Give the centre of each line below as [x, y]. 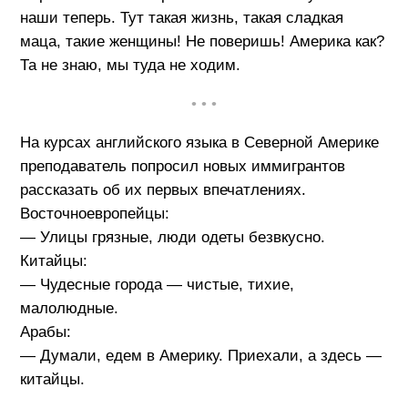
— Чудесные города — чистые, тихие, [157, 285]
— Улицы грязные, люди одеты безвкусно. [172, 238]
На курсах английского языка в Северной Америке [199, 143]
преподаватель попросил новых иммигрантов [182, 167]
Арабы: [45, 332]
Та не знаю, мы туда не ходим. [130, 65]
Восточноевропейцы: [94, 214]
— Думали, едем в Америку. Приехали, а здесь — [200, 356]
